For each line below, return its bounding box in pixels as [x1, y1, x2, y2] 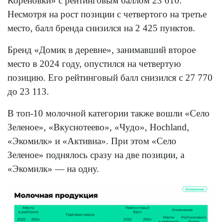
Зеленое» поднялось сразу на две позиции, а [7, 150, 184, 161]
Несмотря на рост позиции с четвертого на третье [7, 9, 207, 20]
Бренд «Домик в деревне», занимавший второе [7, 45, 196, 55]
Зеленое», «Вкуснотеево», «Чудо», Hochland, [7, 122, 189, 133]
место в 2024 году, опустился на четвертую [7, 58, 181, 69]
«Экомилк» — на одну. [7, 164, 99, 174]
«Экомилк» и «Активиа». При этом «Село [7, 136, 176, 147]
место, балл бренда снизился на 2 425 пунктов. [7, 23, 195, 34]
